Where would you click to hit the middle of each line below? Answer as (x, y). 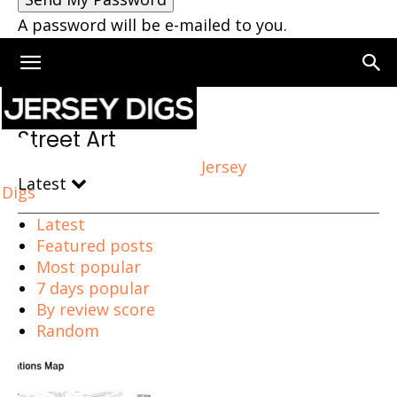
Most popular (89, 267)
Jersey (224, 166)
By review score (96, 309)
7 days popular (93, 288)
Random (68, 331)
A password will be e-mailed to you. (152, 25)
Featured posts (95, 245)
